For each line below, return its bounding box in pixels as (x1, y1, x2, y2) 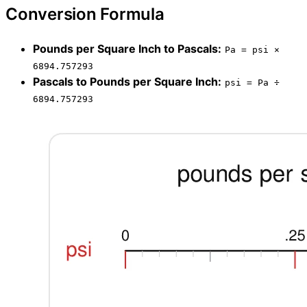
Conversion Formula (5, 4, 164, 25)
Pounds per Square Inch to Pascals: (33, 42, 221, 56)
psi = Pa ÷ (225, 77, 280, 88)
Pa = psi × (225, 45, 280, 56)
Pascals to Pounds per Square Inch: (33, 75, 221, 89)
